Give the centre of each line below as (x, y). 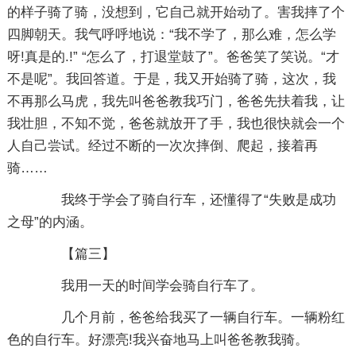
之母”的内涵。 (50, 222)
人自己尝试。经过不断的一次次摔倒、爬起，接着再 (162, 146)
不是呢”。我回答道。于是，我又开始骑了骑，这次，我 (171, 79)
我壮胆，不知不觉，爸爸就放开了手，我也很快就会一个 (176, 124)
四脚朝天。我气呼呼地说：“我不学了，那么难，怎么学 (171, 35)
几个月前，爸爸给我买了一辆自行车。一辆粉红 (189, 317)
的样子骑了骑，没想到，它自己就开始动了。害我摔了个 (176, 12)
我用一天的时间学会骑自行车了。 (149, 286)
